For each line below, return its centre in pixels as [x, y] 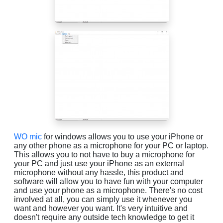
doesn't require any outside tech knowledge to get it [104, 217]
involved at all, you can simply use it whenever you [103, 199]
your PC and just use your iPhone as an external [99, 163]
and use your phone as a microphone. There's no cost [108, 190]
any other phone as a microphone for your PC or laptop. [111, 145]
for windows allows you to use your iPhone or [122, 136]
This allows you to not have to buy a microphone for [104, 154]
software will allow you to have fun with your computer [109, 181]
